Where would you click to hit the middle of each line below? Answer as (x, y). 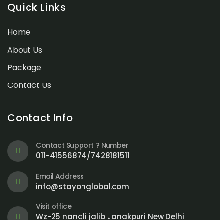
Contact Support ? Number (82, 146)
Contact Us (29, 85)
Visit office (54, 206)
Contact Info (40, 118)
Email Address (60, 177)
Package (24, 68)
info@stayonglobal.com (82, 187)
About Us (25, 50)
